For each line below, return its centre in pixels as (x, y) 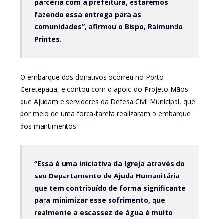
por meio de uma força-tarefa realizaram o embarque (105, 113)
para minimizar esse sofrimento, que (99, 200)
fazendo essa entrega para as (88, 14)
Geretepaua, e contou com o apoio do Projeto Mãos (104, 89)
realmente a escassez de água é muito (103, 212)
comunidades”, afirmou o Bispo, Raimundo (108, 26)
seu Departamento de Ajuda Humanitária (107, 175)
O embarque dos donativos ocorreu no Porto (92, 77)
